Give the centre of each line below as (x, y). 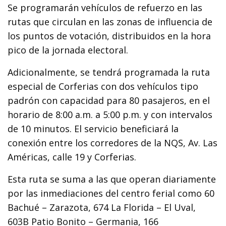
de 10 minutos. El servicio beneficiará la (93, 128)
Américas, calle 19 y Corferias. (72, 157)
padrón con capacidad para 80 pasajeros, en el (109, 100)
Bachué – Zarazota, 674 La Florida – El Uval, (102, 207)
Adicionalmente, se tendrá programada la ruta (109, 72)
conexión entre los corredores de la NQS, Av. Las (113, 143)
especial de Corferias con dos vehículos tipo (103, 86)
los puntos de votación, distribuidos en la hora (109, 36)
